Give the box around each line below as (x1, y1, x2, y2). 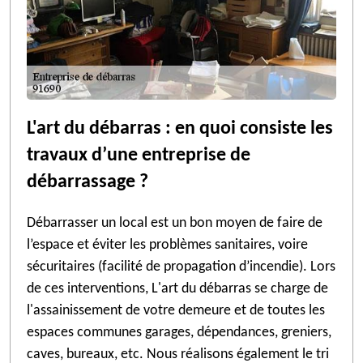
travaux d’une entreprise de (27, 146, 250, 165)
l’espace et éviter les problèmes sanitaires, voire (27, 237, 308, 253)
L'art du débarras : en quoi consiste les (27, 119, 333, 139)
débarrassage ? (27, 173, 148, 192)
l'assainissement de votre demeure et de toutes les (27, 303, 325, 318)
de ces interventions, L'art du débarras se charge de (27, 281, 328, 297)
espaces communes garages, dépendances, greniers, (27, 325, 331, 340)
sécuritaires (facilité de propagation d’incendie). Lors (27, 259, 335, 275)
